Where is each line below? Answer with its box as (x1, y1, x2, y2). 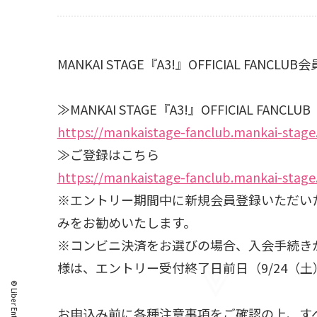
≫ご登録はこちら (57, 145, 159, 164)
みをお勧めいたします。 (57, 213, 196, 232)
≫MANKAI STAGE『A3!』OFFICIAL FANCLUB (57, 100, 311, 119)
